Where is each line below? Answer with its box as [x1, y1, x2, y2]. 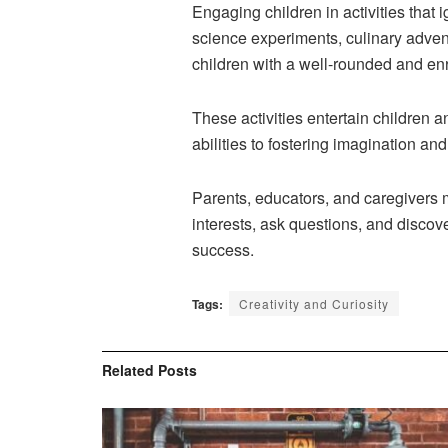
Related [102, 359, 154, 380]
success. [192, 237, 254, 261]
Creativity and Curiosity [239, 294, 389, 312]
